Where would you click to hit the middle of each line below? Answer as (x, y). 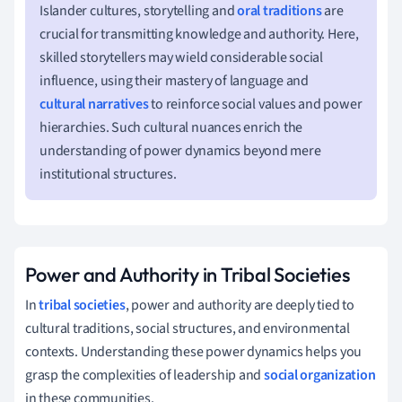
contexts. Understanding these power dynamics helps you (194, 351)
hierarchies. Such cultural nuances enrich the (171, 127)
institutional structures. (108, 174)
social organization (319, 375)
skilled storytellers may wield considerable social (181, 57)
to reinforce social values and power (255, 104)
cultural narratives (94, 104)
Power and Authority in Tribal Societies (188, 274)
